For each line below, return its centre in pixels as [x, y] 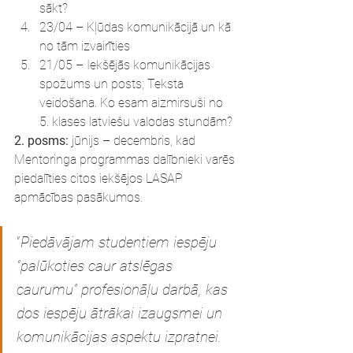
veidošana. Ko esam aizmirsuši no [133, 103]
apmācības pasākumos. [78, 197]
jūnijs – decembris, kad [134, 141]
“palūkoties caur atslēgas [97, 266]
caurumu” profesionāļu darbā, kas [124, 290]
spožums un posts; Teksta [113, 84]
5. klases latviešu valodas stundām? [136, 122]
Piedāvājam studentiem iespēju [121, 242]
